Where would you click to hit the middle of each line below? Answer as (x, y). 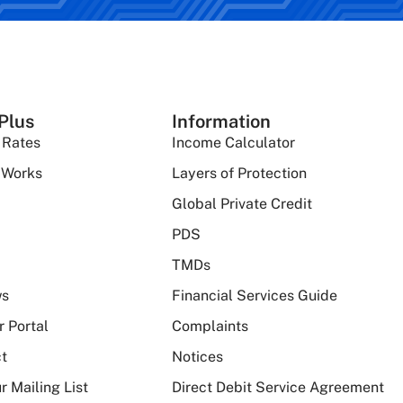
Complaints (210, 327)
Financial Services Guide (255, 296)
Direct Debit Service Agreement (278, 388)
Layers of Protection (240, 174)
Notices (198, 357)
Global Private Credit (242, 204)
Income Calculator (234, 143)
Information (222, 122)
